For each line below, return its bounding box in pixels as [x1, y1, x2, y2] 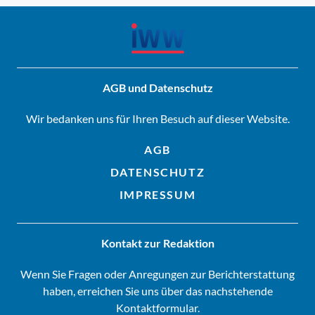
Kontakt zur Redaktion [101, 236, 214, 250]
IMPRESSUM [119, 187, 196, 201]
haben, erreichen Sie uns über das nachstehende [42, 283, 273, 297]
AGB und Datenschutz [102, 80, 213, 94]
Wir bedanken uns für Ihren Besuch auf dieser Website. [25, 111, 290, 125]
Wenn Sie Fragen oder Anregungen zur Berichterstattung [20, 266, 295, 281]
